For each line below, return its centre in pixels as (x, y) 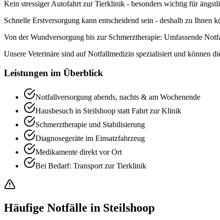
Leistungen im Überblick (54, 73)
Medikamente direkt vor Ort (79, 152)
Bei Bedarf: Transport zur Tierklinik (91, 165)
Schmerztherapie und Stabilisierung (90, 124)
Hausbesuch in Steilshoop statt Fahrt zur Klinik (108, 110)
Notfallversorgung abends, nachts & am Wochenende (118, 97)
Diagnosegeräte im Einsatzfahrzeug (90, 138)
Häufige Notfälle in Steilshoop (79, 208)
